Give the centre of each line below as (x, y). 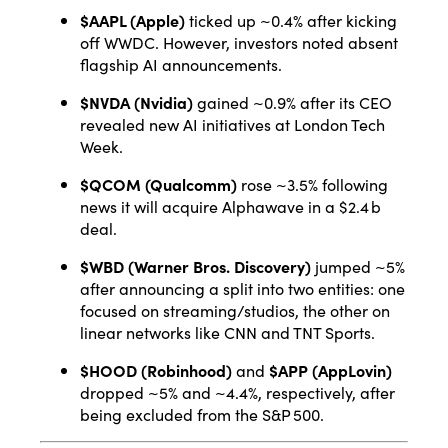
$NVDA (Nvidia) (136, 101)
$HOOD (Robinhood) (156, 369)
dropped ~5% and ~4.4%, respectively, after (237, 391)
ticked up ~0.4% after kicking (291, 19)
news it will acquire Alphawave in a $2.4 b (230, 205)
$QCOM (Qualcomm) (158, 183)
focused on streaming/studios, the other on (235, 309)
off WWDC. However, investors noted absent (239, 41)
